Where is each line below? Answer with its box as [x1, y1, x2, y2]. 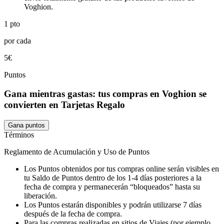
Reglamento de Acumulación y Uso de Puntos [4, 147, 149, 156]
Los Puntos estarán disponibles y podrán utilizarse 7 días [24, 200, 201, 209]
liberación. [24, 191, 57, 200]
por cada [4, 36, 31, 45]
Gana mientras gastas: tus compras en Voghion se [4, 88, 206, 99]
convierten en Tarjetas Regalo [4, 99, 125, 110]
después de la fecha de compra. [24, 209, 122, 218]
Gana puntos [8, 121, 45, 129]
